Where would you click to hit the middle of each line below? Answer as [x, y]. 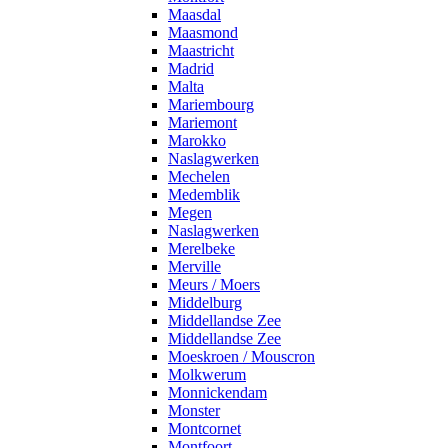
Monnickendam [217, 393]
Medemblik [204, 195]
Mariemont [202, 123]
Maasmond [203, 33]
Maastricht [201, 51]
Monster [194, 411]
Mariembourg [211, 105]
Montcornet [204, 429]
